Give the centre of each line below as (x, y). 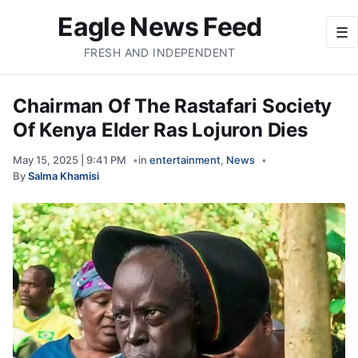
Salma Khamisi (64, 176)
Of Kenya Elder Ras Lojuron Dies (160, 130)
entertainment (185, 160)
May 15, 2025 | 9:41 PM (70, 160)
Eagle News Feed (160, 27)
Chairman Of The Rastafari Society (173, 106)
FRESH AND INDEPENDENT (160, 52)
